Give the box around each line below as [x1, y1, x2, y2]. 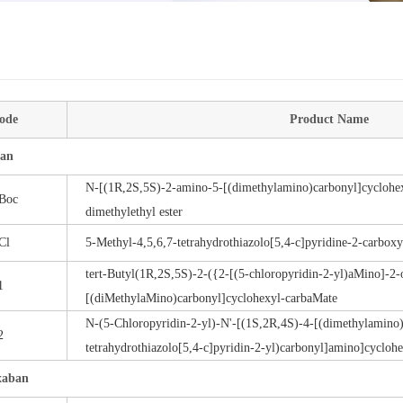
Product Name [289, 112, 369, 126]
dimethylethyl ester [85, 205, 183, 219]
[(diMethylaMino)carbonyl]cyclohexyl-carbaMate [85, 291, 337, 305]
